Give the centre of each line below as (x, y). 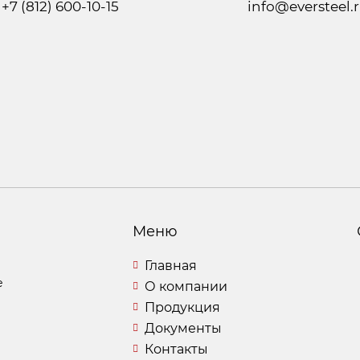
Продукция (182, 307)
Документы (183, 328)
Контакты (176, 349)
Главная (170, 266)
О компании (186, 286)
